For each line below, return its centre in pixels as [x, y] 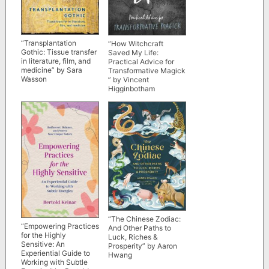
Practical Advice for [141, 62]
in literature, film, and [56, 61]
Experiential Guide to [55, 253]
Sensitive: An [43, 244]
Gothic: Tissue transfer [59, 52]
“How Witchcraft [135, 44]
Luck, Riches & [133, 237]
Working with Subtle [54, 262]
